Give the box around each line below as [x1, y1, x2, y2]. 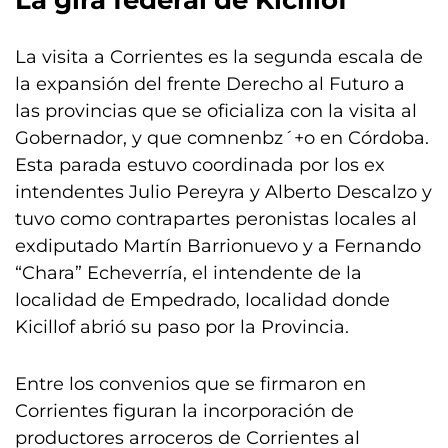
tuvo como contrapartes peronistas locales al [15, 208, 417, 230]
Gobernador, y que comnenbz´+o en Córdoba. [15, 127, 429, 149]
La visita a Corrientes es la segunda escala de [15, 46, 423, 68]
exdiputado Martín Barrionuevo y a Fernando [15, 235, 421, 257]
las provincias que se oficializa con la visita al [15, 100, 417, 122]
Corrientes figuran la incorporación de [15, 400, 354, 422]
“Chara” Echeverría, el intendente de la [15, 262, 362, 284]
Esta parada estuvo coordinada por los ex [15, 154, 385, 176]
